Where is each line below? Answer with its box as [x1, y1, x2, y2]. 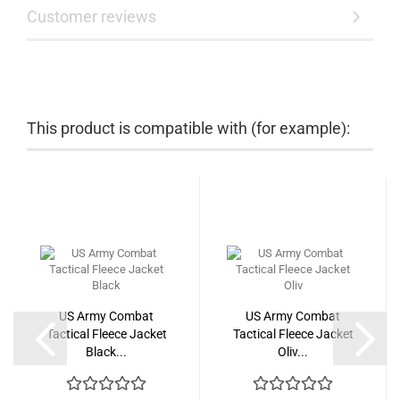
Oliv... [278, 344, 308, 359]
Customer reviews [27, 6, 156, 26]
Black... [86, 344, 127, 359]
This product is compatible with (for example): [27, 118, 350, 137]
